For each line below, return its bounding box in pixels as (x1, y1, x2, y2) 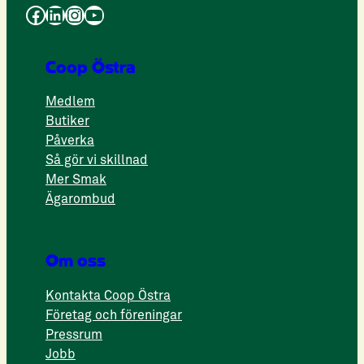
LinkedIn (45, 2, 56, 26)
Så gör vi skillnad (45, 152, 148, 169)
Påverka (45, 132, 94, 149)
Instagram (64, 2, 81, 26)
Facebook (25, 2, 36, 26)
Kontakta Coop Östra (45, 287, 171, 304)
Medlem (45, 93, 95, 110)
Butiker (45, 113, 89, 130)
